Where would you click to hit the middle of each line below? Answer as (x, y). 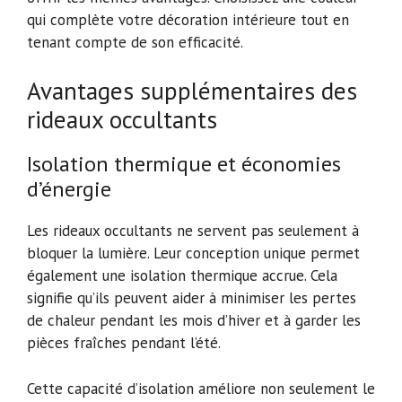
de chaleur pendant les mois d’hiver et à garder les (194, 321)
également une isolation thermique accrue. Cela (182, 276)
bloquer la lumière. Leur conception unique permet (193, 253)
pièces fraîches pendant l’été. (124, 343)
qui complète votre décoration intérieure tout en (188, 19)
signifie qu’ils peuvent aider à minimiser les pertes (192, 298)
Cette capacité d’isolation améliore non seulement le (201, 388)
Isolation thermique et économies (184, 164)
